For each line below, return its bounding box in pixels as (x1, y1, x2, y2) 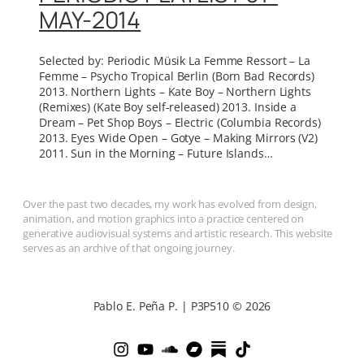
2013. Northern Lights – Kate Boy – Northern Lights (39, 84, 311, 100)
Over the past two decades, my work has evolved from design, (23, 197, 318, 212)
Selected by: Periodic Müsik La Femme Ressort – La (39, 53, 311, 69)
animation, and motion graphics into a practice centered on (23, 211, 305, 227)
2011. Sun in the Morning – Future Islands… (39, 145, 273, 162)
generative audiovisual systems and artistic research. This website (23, 226, 333, 241)
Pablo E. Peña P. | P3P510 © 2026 (93, 297, 271, 314)
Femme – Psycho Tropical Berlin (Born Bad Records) (39, 68, 315, 84)
